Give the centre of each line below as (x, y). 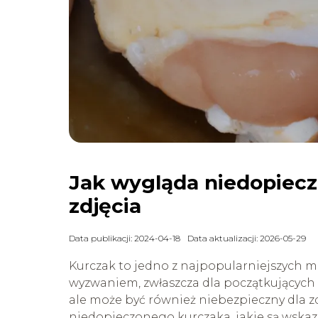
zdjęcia (105, 205)
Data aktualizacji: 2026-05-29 (247, 238)
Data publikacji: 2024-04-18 (125, 238)
